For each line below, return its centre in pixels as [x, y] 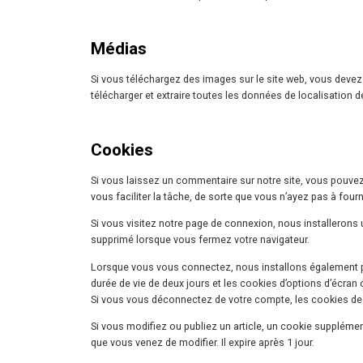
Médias [119, 48]
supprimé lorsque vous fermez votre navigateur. [200, 240]
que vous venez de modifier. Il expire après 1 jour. [203, 342]
